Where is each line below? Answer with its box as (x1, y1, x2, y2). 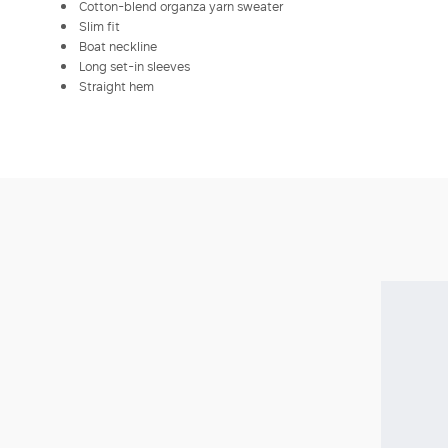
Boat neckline (79, 37, 157, 56)
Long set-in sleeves (79, 57, 190, 76)
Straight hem (79, 77, 154, 96)
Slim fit (79, 17, 120, 36)
